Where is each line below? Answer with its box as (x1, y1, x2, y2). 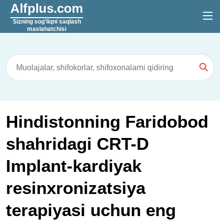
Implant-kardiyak (6, 156, 141, 175)
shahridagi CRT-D (6, 134, 149, 153)
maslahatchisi (27, 26, 66, 32)
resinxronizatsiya (6, 178, 145, 197)
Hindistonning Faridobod (6, 112, 208, 131)
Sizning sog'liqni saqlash (12, 18, 81, 25)
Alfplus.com (10, 1, 83, 16)
